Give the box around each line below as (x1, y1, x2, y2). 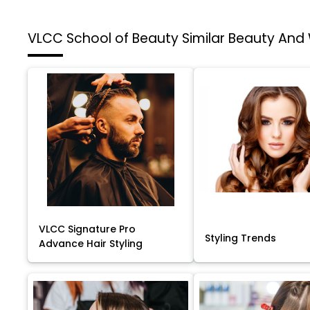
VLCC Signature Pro (39, 221, 136, 236)
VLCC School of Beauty (28, 28, 182, 48)
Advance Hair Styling (39, 236, 143, 250)
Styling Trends (205, 230, 277, 245)
